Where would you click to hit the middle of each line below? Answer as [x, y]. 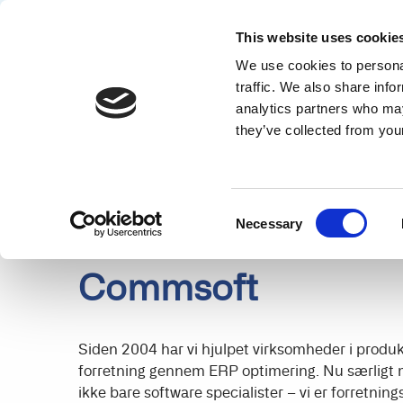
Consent [260, 211]
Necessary [269, 223]
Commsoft [168, 287]
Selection [263, 233]
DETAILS [179, 121]
